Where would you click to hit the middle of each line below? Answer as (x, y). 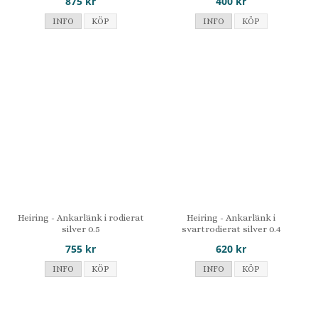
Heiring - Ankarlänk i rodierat (81, 217)
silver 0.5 (81, 229)
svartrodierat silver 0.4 (231, 229)
